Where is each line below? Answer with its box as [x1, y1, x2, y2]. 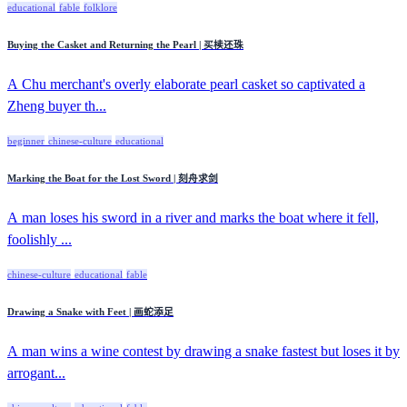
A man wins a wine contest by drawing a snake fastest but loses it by [7, 342, 400, 359]
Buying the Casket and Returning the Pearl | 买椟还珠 [7, 38, 243, 50]
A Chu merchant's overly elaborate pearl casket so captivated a [7, 75, 365, 92]
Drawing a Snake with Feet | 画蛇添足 [7, 305, 174, 317]
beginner [7, 134, 45, 146]
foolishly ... [7, 231, 72, 247]
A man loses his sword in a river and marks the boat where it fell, [7, 209, 379, 225]
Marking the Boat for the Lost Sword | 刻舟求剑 [7, 172, 218, 184]
